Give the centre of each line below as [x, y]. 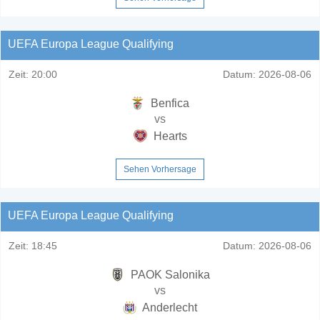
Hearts [169, 136]
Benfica [169, 103]
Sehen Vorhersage [160, 169]
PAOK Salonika [169, 274]
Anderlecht [169, 307]
